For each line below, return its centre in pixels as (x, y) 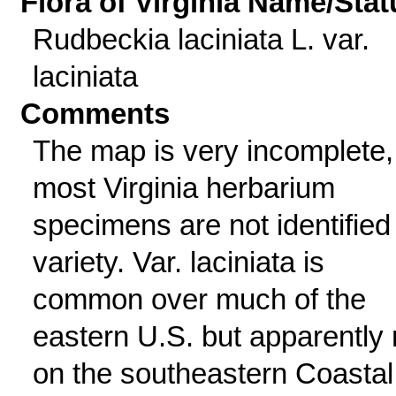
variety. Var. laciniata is (178, 262)
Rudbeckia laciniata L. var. (201, 39)
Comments (95, 114)
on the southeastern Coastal (213, 373)
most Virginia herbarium (183, 188)
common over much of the (199, 299)
